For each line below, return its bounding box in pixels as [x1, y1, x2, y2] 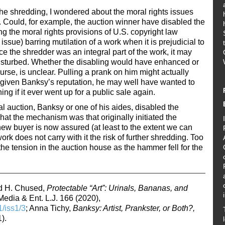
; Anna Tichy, [26, 203, 73, 212]
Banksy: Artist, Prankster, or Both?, [73, 203, 195, 212]
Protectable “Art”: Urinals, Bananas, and [47, 183, 188, 192]
